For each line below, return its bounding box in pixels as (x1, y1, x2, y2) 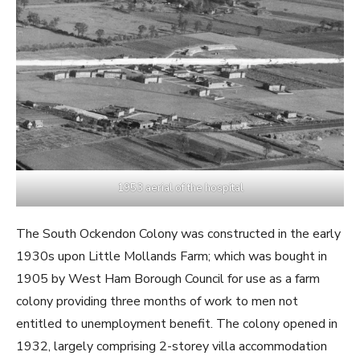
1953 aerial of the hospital (117, 181, 243, 196)
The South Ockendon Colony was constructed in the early (16, 225, 341, 243)
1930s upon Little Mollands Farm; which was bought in (16, 247, 327, 266)
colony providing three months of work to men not (16, 292, 298, 311)
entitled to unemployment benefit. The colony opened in (16, 315, 337, 333)
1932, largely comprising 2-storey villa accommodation (16, 337, 327, 356)
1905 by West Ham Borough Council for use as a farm (16, 270, 320, 288)
